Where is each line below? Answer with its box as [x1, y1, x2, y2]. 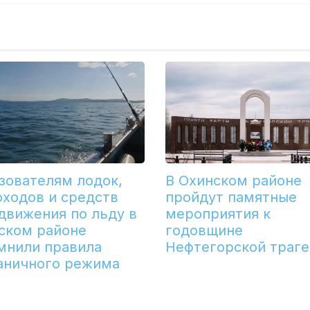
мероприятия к [165, 206, 271, 223]
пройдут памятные [165, 189, 297, 206]
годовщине [165, 222, 243, 239]
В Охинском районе [165, 172, 302, 190]
